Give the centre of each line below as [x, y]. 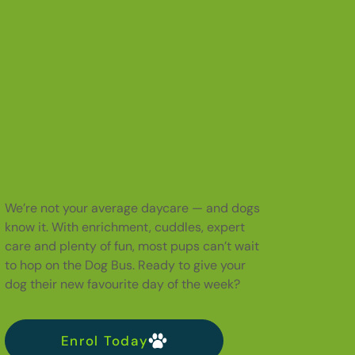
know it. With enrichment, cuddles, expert [124, 227]
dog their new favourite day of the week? [122, 284]
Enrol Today [105, 340]
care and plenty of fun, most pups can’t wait [132, 246]
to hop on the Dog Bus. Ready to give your [125, 265]
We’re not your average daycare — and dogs [132, 208]
